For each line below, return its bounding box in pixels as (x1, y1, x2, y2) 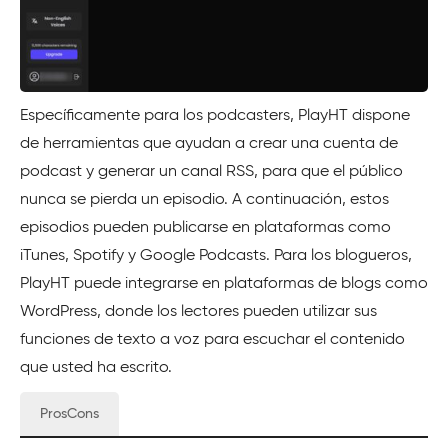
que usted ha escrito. (20, 360, 172, 377)
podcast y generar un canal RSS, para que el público (20, 164, 403, 181)
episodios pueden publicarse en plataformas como (20, 220, 391, 237)
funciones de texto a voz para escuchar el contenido (20, 332, 405, 349)
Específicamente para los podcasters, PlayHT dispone (20, 108, 410, 125)
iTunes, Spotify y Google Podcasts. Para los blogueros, (20, 248, 412, 265)
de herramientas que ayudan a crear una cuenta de (20, 136, 398, 153)
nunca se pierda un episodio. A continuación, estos (20, 192, 389, 209)
